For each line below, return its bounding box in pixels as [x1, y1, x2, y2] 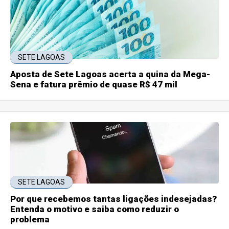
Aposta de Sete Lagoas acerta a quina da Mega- [10, 69, 211, 80]
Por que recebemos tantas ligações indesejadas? [10, 194, 217, 204]
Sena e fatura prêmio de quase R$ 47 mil [10, 79, 178, 90]
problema [10, 214, 50, 225]
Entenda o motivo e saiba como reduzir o [10, 204, 179, 215]
